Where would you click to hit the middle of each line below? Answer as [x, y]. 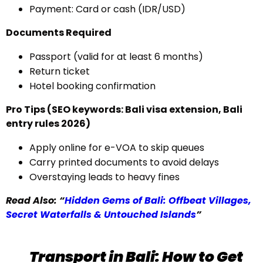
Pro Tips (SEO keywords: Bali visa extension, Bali [124, 109]
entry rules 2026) [48, 124]
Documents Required [59, 33]
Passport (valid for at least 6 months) [116, 57]
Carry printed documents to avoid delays [124, 162]
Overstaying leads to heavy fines [104, 177]
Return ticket [60, 71]
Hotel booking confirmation [92, 86]
